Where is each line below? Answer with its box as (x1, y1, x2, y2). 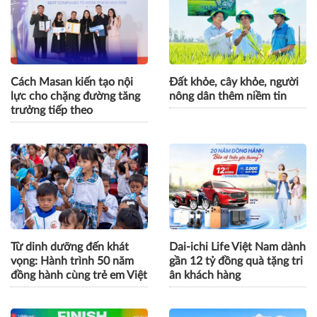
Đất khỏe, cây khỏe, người (169, 76, 299, 88)
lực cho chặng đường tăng (11, 91, 140, 103)
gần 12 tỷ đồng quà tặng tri (169, 255, 303, 267)
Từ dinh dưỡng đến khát (11, 241, 129, 253)
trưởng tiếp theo (11, 105, 93, 117)
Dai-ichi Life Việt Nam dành (169, 241, 306, 253)
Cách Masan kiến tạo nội (11, 76, 133, 88)
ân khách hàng (169, 270, 241, 282)
